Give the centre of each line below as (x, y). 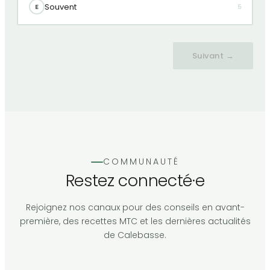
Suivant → (213, 55)
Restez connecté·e (135, 181)
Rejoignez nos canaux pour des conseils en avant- (135, 208)
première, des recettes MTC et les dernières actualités (135, 221)
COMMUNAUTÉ (141, 162)
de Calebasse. (135, 235)
